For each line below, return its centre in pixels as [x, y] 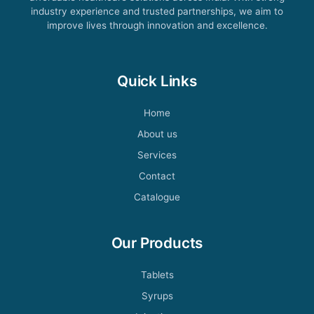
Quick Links [157, 81]
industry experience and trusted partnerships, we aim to [157, 11]
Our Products [157, 243]
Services [157, 155]
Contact [157, 176]
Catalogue [157, 197]
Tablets [157, 274]
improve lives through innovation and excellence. [157, 25]
